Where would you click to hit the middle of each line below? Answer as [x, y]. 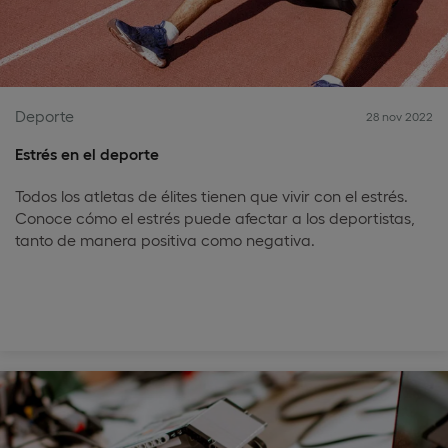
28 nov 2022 [399, 116]
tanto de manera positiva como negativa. [165, 239]
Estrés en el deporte [87, 153]
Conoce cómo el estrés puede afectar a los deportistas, [215, 217]
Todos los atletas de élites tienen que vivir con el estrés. [211, 195]
